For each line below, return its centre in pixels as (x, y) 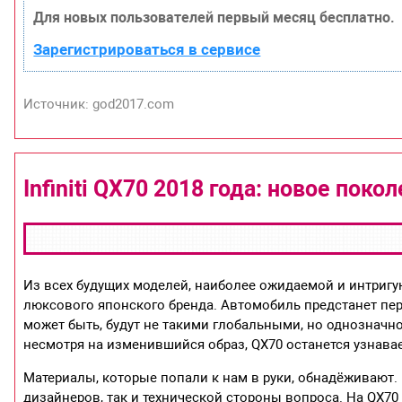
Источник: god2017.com (99, 105)
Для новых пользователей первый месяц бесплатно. (214, 18)
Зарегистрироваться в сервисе (147, 50)
